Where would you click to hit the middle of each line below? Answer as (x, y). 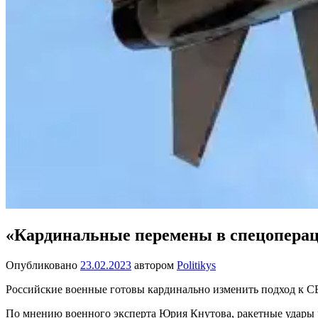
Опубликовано (43, 265)
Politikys (196, 265)
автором (154, 265)
